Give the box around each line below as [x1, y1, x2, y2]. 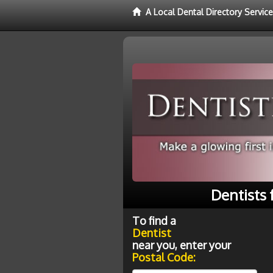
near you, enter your [132, 238, 231, 252]
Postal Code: [132, 250, 196, 264]
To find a [132, 213, 176, 227]
